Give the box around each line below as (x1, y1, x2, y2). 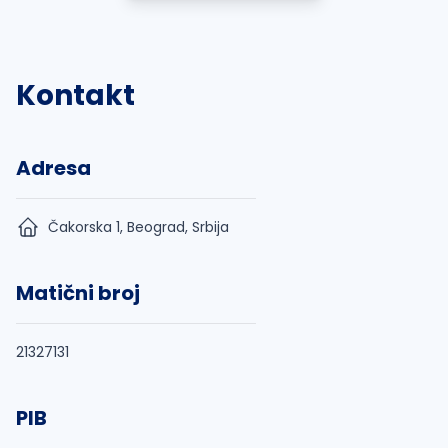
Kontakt (16, 76, 135, 115)
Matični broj (16, 279, 140, 307)
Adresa (16, 154, 91, 182)
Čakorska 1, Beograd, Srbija (48, 217, 229, 237)
